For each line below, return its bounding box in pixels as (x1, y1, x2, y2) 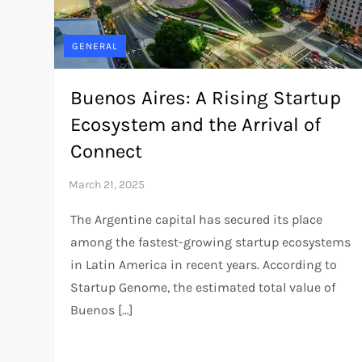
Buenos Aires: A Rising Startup (70, 86, 342, 109)
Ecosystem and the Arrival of (70, 112, 322, 136)
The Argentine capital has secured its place (70, 211, 323, 227)
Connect (70, 139, 143, 162)
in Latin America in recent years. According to (70, 256, 338, 272)
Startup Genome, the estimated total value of (70, 279, 336, 295)
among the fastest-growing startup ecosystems (70, 234, 351, 250)
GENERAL (72, 40, 119, 52)
